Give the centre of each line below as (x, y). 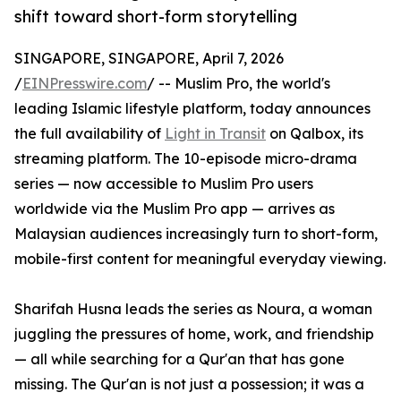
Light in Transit (215, 134)
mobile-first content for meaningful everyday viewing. (200, 259)
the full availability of (90, 134)
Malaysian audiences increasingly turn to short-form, (196, 234)
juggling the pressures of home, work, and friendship (194, 334)
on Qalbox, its (315, 134)
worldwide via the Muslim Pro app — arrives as (175, 209)
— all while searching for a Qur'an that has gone (179, 359)
